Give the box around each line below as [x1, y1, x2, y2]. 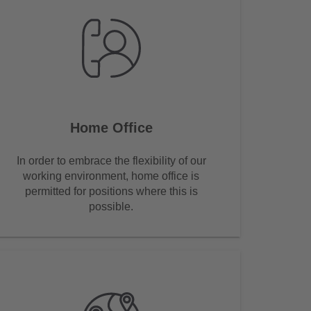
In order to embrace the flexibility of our [16, 154, 206, 167]
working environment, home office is [23, 169, 199, 182]
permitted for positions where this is [24, 185, 198, 197]
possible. [89, 200, 133, 212]
